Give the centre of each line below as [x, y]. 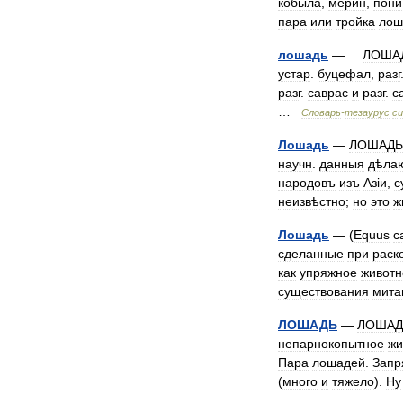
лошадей [339, 363]
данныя [342, 164]
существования [323, 291]
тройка [355, 22]
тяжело [353, 381]
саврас [328, 93]
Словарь [321, 112]
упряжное [328, 273]
